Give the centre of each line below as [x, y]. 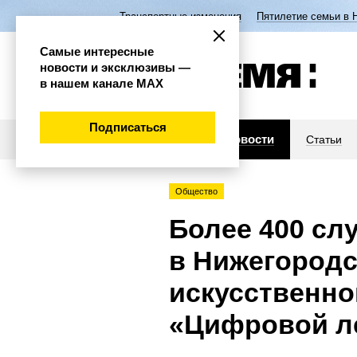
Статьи [324, 139]
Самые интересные [97, 51]
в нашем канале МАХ [102, 83]
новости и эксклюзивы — [115, 67]
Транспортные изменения [180, 16]
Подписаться [127, 127]
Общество [196, 191]
